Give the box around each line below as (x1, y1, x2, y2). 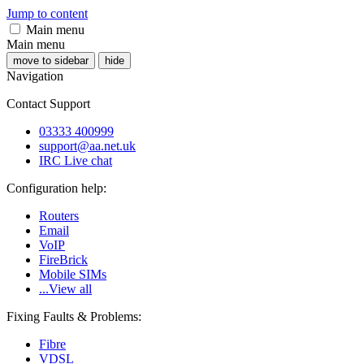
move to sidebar (13, 54, 89, 67)
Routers (39, 209, 79, 223)
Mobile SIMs (39, 267, 106, 281)
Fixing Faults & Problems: (6, 310, 141, 323)
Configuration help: (6, 181, 106, 195)
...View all (39, 282, 92, 296)
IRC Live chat (39, 154, 112, 167)
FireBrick (39, 253, 88, 266)
